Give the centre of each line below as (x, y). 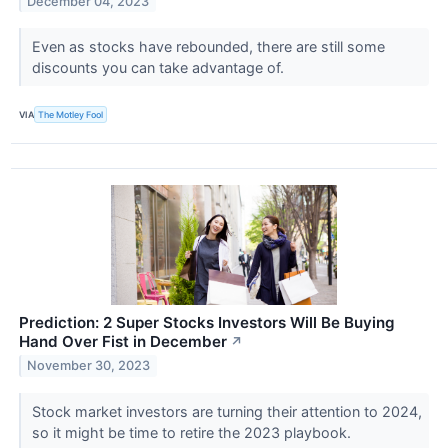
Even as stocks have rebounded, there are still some (208, 47)
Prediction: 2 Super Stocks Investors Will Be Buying (207, 322)
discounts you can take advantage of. (159, 68)
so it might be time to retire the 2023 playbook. (193, 432)
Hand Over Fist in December (123, 341)
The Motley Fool (71, 115)
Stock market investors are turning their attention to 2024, (226, 411)
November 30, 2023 (89, 366)
